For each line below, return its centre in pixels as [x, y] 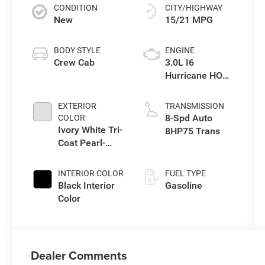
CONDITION [76, 7]
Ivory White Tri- [91, 130]
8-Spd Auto [188, 118]
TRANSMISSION [194, 106]
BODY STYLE [77, 50]
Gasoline [183, 185]
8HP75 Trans [192, 131]
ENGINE [180, 50]
